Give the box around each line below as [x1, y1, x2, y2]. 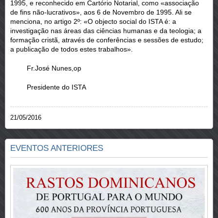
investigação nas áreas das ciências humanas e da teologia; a [10, 27, 201, 35]
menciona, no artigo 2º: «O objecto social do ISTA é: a [10, 18, 176, 26]
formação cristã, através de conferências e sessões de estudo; [10, 36, 203, 44]
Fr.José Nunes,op [25, 64, 81, 73]
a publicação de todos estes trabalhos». [10, 45, 133, 54]
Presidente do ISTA [25, 83, 86, 91]
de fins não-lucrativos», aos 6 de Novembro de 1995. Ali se [10, 8, 192, 17]
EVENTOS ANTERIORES [10, 144, 103, 153]
